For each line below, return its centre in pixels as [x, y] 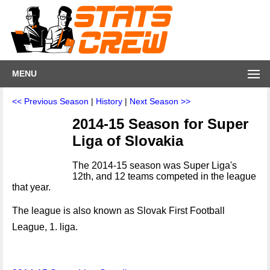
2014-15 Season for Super [160, 124]
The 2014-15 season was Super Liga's [155, 165]
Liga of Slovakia [128, 141]
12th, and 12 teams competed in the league [164, 176]
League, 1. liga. [45, 227]
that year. [31, 187]
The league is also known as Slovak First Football [118, 211]
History [109, 101]
